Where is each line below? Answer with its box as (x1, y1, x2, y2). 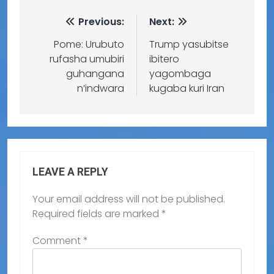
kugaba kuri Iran (149, 81, 224, 95)
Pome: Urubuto (54, 37, 124, 51)
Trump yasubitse (149, 37, 229, 51)
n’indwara (77, 81, 124, 95)
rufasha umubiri (50, 51, 124, 66)
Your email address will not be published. (32, 191, 225, 206)
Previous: (78, 14, 124, 29)
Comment (32, 233, 83, 248)
